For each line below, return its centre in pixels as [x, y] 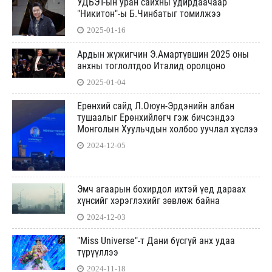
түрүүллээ [99, 253]
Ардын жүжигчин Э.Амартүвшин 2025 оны [163, 55]
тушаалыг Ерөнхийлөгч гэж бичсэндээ [156, 118]
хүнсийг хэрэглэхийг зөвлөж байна [148, 201]
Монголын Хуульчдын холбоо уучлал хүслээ [168, 129]
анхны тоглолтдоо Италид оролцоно [151, 66]
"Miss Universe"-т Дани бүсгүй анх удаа [156, 241]
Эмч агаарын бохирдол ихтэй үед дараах [161, 189]
